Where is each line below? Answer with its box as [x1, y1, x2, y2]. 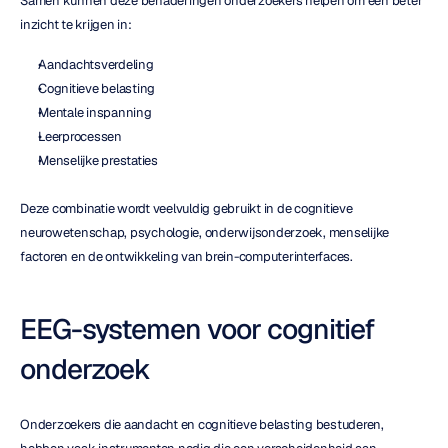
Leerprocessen [38, 128, 122, 145]
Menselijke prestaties [38, 152, 158, 169]
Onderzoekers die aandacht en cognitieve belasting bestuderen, [20, 416, 384, 433]
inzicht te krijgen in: [20, 16, 132, 33]
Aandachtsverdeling [38, 56, 154, 73]
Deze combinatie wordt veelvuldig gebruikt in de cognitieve [20, 200, 353, 217]
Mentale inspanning [38, 104, 152, 121]
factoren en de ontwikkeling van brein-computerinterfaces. [20, 248, 353, 265]
